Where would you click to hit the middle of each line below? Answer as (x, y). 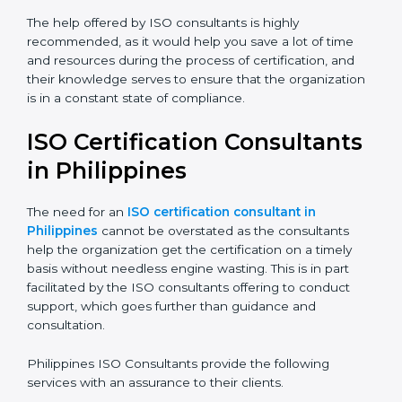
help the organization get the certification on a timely (189, 258)
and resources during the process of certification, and (191, 69)
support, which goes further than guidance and (171, 315)
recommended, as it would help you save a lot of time (190, 50)
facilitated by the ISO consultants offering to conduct (188, 296)
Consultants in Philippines (179, 179)
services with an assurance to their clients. (155, 391)
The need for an (77, 220)
